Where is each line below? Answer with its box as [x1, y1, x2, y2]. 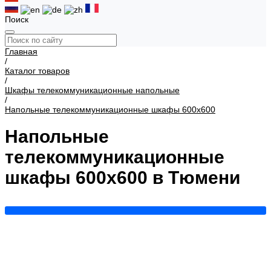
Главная [5, 47, 38, 56]
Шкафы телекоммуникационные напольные [5, 85, 180, 95]
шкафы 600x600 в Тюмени [5, 168, 240, 188]
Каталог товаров [5, 66, 70, 76]
